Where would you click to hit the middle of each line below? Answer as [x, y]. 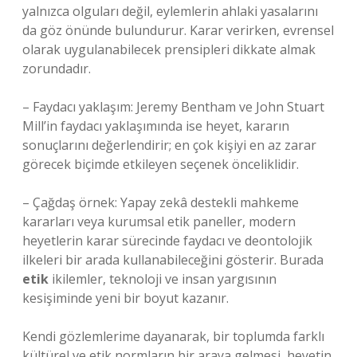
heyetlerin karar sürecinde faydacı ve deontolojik [167, 241]
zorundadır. [57, 69]
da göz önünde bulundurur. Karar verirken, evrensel [178, 30]
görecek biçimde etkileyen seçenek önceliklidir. [161, 164]
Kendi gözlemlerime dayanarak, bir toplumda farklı [173, 336]
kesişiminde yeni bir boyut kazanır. [126, 298]
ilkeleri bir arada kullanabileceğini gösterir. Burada [173, 260]
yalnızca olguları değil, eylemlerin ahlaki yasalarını [170, 11]
